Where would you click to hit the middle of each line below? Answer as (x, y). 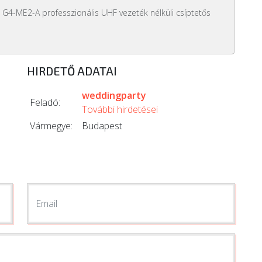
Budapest (102, 126)
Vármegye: (51, 126)
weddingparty (114, 96)
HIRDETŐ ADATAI (72, 71)
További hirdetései (120, 110)
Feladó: (45, 103)
